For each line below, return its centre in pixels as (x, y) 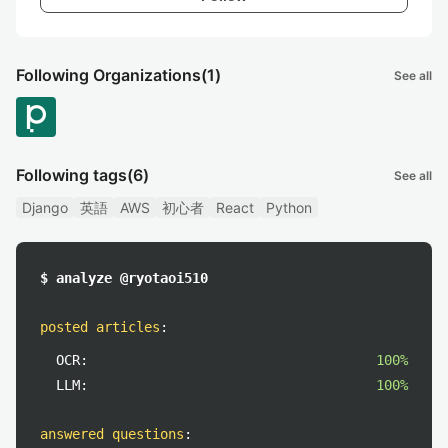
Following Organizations (108, 75)
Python (289, 207)
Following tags (71, 175)
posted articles (100, 327)
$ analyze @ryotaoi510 (124, 278)
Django (45, 207)
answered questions (112, 434)
